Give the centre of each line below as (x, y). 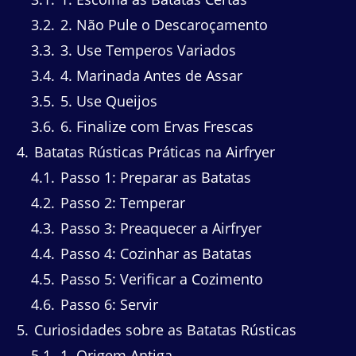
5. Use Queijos (107, 101)
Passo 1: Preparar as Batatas (154, 178)
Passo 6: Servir (107, 305)
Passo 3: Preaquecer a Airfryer (159, 228)
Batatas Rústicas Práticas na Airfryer (153, 152)
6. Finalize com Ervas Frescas (155, 127)
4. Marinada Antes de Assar (149, 76)
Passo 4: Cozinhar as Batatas (154, 254)
